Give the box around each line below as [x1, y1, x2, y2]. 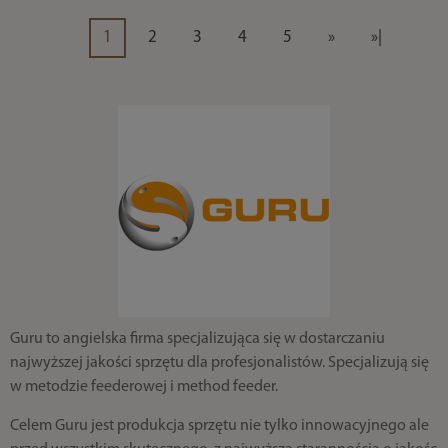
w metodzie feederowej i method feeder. [9, 379, 281, 395]
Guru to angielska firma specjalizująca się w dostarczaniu [9, 331, 385, 347]
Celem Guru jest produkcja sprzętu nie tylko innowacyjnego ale [9, 418, 429, 434]
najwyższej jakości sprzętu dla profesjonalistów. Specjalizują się [9, 355, 429, 371]
